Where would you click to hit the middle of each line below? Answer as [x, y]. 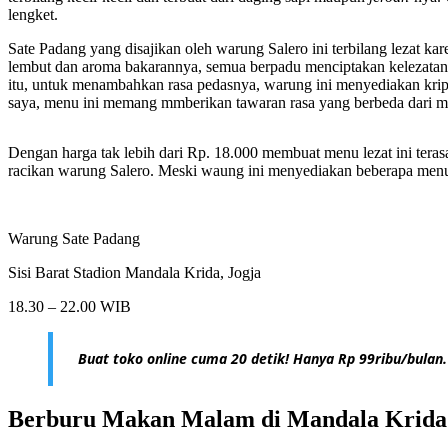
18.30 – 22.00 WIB [69, 307]
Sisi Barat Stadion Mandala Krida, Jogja [134, 273]
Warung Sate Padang [74, 239]
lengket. [33, 15]
